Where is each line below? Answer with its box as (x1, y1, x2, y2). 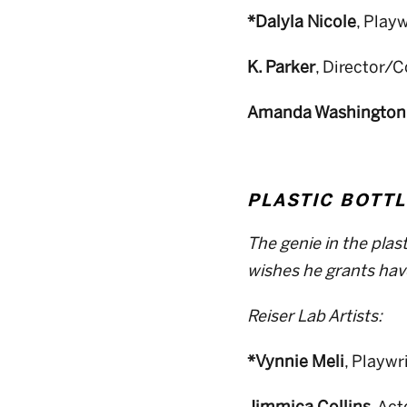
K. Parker (246, 57, 315, 77)
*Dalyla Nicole (246, 12, 356, 32)
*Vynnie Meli (246, 352, 344, 372)
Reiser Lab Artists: (246, 306, 382, 326)
